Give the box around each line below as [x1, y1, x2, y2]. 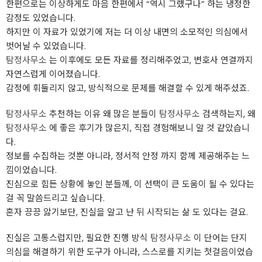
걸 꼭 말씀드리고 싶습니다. [6, 192, 105, 204]
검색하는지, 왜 [200, 108, 256, 120]
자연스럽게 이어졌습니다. [6, 68, 100, 80]
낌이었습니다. [6, 164, 57, 176]
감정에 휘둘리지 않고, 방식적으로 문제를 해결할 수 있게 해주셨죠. [6, 82, 249, 94]
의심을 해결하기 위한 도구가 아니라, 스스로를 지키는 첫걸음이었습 [6, 246, 253, 258]
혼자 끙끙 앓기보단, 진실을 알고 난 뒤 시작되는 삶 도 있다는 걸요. [6, 206, 248, 218]
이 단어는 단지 [191, 232, 247, 244]
